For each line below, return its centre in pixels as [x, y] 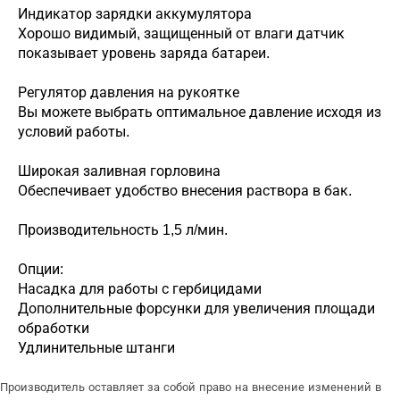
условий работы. [74, 132]
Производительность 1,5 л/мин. [123, 230]
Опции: [41, 269]
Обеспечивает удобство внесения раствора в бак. [185, 191]
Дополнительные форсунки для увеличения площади [196, 308]
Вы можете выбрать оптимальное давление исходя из [200, 112]
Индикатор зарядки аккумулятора [135, 14]
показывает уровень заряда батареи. [144, 53]
